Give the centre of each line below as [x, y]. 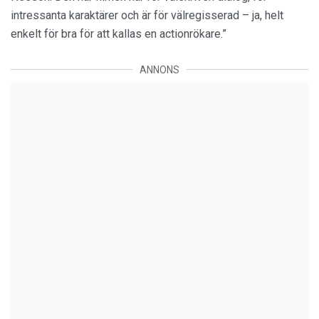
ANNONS [159, 69]
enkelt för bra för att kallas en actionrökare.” [119, 33]
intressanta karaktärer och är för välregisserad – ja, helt [147, 15]
